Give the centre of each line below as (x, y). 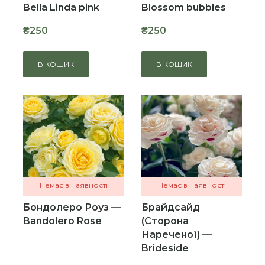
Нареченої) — (177, 235)
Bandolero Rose (62, 221)
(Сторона (165, 221)
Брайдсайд (171, 207)
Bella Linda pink (61, 7)
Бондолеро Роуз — (72, 207)
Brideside (165, 248)
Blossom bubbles (184, 7)
